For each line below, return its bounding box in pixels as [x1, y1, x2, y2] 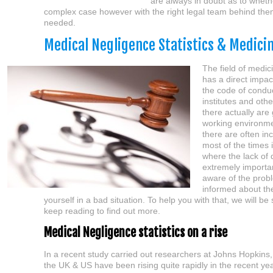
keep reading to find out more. [44, 206, 160, 216]
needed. [44, 18, 76, 27]
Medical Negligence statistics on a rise [44, 225, 227, 240]
